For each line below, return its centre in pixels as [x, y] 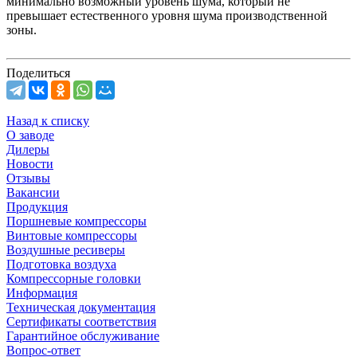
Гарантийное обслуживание [83, 336]
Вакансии [33, 193]
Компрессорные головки [74, 279]
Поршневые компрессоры [76, 222]
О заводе [30, 135]
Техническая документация [81, 308]
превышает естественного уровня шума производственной [167, 16]
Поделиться [38, 73]
